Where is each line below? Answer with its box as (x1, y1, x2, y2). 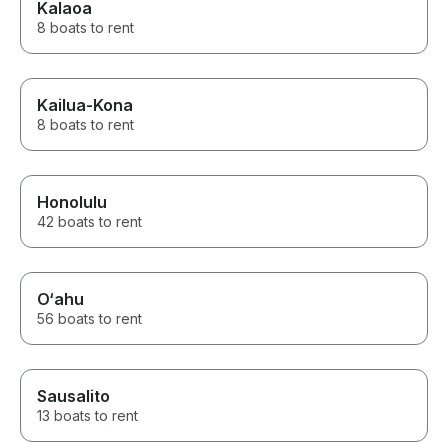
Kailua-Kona (37, 95, 133, 116)
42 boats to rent (37, 213, 142, 231)
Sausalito (37, 386, 110, 407)
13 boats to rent (37, 407, 138, 425)
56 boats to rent (37, 310, 142, 328)
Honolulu (37, 192, 107, 213)
